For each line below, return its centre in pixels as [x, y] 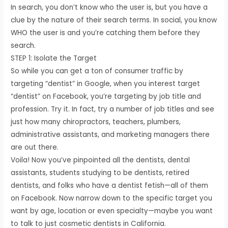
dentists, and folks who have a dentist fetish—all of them [110, 185]
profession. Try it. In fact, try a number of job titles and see [113, 109]
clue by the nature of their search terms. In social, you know [114, 20]
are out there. [35, 147]
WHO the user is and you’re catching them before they [106, 33]
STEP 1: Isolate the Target [54, 58]
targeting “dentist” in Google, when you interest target [106, 83]
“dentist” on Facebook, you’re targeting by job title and [106, 96]
